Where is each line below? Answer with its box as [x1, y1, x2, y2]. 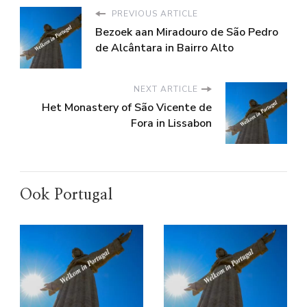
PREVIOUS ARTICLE [109, 8, 198, 20]
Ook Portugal [20, 187, 112, 203]
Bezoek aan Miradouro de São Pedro [95, 25, 278, 40]
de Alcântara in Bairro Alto [95, 40, 234, 56]
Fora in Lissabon [131, 116, 212, 132]
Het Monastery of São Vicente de [42, 100, 212, 116]
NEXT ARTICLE [134, 84, 198, 95]
